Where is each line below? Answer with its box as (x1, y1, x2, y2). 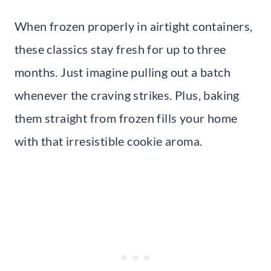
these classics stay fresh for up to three (15, 41, 226, 56)
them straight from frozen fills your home (15, 110, 238, 125)
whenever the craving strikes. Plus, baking (15, 87, 240, 102)
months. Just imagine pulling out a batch (15, 64, 230, 79)
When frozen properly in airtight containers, (15, 18, 253, 33)
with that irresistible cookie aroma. (15, 133, 203, 148)
